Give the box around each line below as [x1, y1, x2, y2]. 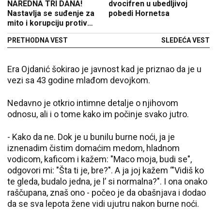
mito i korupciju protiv [7, 18, 87, 28]
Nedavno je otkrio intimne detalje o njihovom [7, 98, 178, 108]
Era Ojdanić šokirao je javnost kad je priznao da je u [7, 64, 201, 74]
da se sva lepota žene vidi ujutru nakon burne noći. [7, 199, 199, 209]
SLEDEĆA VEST [161, 36, 210, 44]
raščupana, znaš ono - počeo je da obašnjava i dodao [7, 187, 206, 198]
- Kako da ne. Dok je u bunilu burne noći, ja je [7, 132, 175, 142]
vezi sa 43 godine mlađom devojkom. [7, 75, 150, 85]
